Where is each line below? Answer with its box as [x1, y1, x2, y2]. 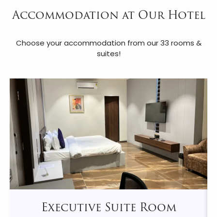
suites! [96, 48, 121, 59]
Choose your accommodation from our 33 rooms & [15, 38, 201, 48]
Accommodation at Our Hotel [12, 6, 205, 24]
